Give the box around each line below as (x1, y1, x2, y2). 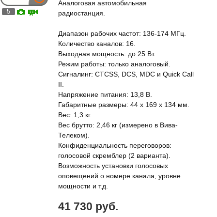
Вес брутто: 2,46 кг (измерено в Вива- (58, 121, 178, 129)
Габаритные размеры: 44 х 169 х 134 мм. (58, 101, 189, 108)
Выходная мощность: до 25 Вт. (58, 50, 155, 58)
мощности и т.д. (58, 182, 108, 190)
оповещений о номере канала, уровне (58, 172, 181, 180)
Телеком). (58, 131, 90, 139)
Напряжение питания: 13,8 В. (58, 91, 152, 98)
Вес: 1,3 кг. (58, 111, 92, 119)
